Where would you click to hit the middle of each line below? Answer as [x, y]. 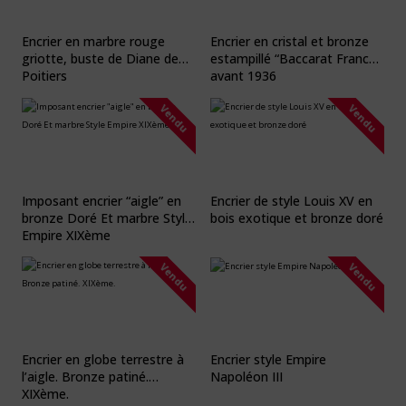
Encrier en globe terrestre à [103, 359]
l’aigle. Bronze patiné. [85, 376]
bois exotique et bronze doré [297, 217]
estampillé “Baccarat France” [295, 59]
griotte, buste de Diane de [100, 59]
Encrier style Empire [268, 359]
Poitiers [44, 76]
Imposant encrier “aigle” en [101, 200]
